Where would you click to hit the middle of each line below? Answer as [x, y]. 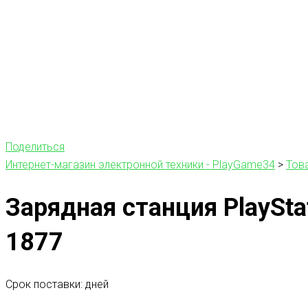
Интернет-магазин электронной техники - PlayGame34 [140, 164]
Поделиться [35, 146]
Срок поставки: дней [57, 284]
